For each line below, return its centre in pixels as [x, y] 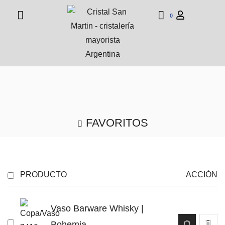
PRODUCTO [43, 175]
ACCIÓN [202, 175]
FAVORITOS [117, 123]
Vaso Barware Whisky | [97, 208]
